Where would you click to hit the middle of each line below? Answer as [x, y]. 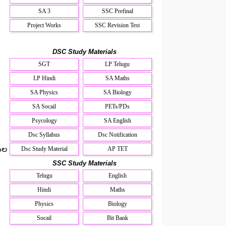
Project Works [44, 25]
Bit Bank [117, 218]
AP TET [117, 149]
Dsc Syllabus [44, 134]
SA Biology [117, 92]
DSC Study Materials [84, 51]
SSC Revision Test [118, 25]
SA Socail [44, 106]
